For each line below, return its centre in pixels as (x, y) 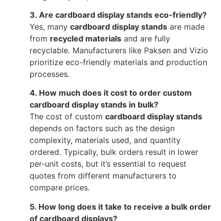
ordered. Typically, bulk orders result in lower (114, 152)
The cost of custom (67, 117)
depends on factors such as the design (102, 129)
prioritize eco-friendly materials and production (118, 62)
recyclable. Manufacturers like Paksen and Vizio (119, 50)
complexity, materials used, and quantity (105, 140)
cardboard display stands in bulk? (94, 105)
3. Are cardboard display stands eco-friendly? (118, 15)
